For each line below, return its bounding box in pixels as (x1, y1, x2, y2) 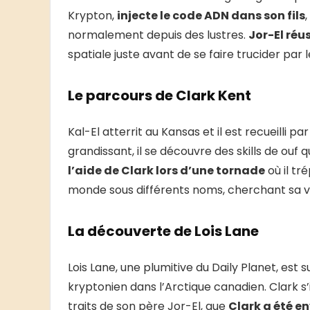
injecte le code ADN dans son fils (117, 8, 305, 24)
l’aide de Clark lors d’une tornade (68, 163, 265, 179)
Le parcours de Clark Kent (68, 86, 251, 106)
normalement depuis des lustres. (68, 27, 248, 44)
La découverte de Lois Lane (68, 221, 259, 241)
